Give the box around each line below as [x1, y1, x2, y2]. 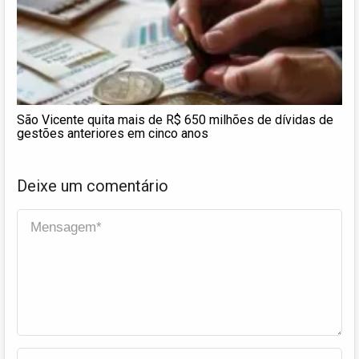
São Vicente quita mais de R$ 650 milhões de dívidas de [17, 111, 333, 127]
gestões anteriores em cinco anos [17, 125, 208, 141]
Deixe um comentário [17, 175, 168, 196]
